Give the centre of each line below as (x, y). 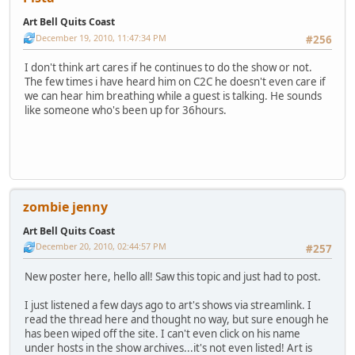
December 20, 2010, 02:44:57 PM (101, 246)
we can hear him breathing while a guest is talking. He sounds (173, 96)
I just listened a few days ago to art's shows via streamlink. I (168, 305)
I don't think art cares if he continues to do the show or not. (168, 68)
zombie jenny (65, 206)
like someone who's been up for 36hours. (126, 111)
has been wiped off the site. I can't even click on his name (162, 333)
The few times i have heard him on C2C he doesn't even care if (175, 82)
